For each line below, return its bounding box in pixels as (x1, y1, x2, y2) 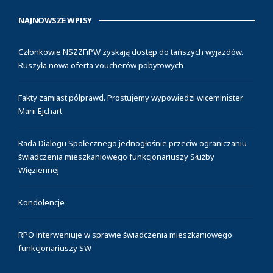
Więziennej (18, 165, 59, 176)
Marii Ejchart (18, 105, 62, 117)
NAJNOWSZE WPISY (18, 15, 92, 26)
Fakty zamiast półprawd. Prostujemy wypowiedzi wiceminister (18, 92, 243, 104)
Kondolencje (18, 197, 65, 208)
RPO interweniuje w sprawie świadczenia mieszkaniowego (18, 229, 232, 241)
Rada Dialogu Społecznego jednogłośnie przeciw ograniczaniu (18, 138, 247, 149)
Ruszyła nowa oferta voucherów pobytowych (18, 60, 183, 71)
